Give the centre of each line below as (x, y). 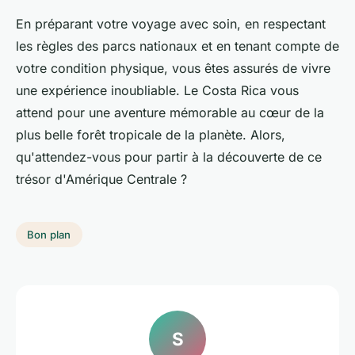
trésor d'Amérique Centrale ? (101, 179)
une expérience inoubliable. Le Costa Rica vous (157, 91)
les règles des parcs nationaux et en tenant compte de (177, 46)
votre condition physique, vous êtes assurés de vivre (173, 69)
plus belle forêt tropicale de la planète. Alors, (151, 135)
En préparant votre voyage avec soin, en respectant (171, 24)
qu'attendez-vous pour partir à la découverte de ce (169, 157)
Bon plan (49, 234)
